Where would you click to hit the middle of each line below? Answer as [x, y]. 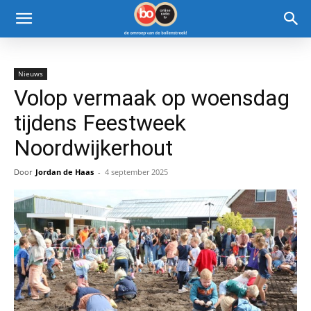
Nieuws [31, 74]
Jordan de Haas [65, 172]
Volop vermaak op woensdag [152, 98]
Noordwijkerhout [93, 148]
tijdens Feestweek [100, 123]
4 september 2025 [136, 172]
